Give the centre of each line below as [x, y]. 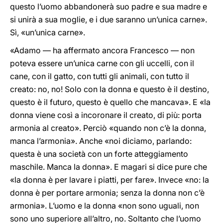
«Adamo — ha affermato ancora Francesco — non [102, 50]
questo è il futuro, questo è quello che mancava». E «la [110, 102]
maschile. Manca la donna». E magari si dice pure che [109, 167]
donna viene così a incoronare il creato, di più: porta [106, 115]
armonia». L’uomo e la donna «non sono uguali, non [105, 206]
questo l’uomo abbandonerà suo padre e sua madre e [109, 6]
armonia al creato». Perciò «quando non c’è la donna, [108, 128]
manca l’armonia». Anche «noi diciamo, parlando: [101, 141]
